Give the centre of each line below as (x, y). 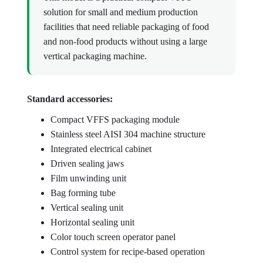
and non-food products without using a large (125, 41)
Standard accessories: (70, 99)
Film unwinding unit (88, 178)
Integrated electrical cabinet (101, 149)
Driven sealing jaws (87, 163)
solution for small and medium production (121, 12)
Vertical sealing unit (87, 208)
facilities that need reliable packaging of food (126, 27)
